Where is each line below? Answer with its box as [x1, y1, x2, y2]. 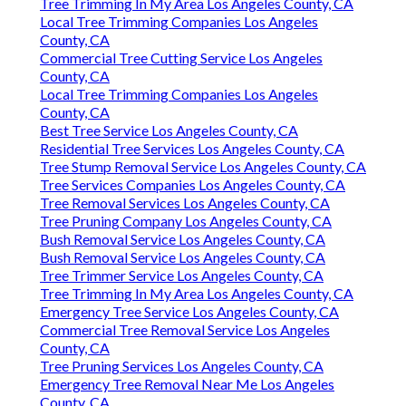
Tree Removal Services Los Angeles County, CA [40, 194, 330, 212]
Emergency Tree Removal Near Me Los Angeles [40, 375, 334, 393]
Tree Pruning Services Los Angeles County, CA [40, 357, 324, 375]
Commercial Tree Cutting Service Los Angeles [40, 49, 323, 67]
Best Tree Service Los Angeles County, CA [40, 121, 298, 140]
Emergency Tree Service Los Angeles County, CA [40, 303, 339, 321]
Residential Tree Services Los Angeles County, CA [40, 140, 344, 158]
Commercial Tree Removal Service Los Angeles [40, 321, 330, 339]
